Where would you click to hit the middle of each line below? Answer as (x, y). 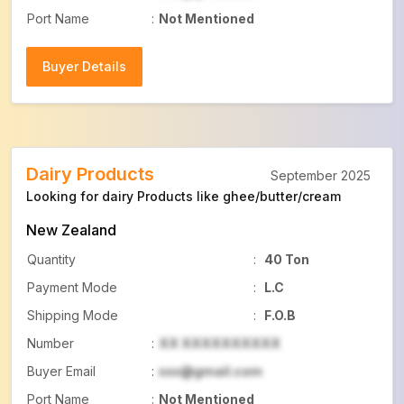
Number (50, 343)
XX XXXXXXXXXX (220, 343)
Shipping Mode (73, 315)
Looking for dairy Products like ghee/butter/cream (184, 196)
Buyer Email (61, 371)
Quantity (51, 259)
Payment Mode (72, 287)
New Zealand (71, 230)
